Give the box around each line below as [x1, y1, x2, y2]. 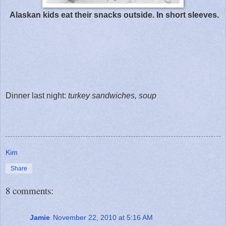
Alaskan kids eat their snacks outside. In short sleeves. [9, 10, 219, 19]
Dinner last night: [6, 91, 68, 100]
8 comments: [6, 184, 53, 197]
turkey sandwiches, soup [68, 91, 156, 100]
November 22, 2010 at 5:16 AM [53, 213, 153, 221]
